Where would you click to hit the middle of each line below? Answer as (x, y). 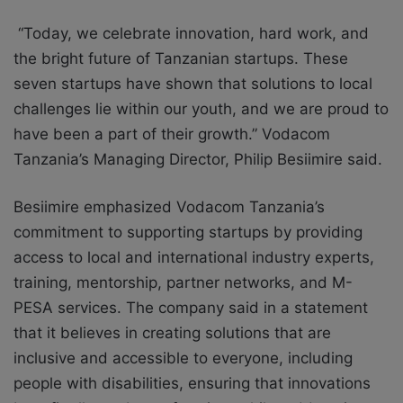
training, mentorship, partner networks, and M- (183, 282)
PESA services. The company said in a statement (191, 307)
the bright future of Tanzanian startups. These (181, 58)
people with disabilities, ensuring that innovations (192, 383)
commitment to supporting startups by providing (188, 232)
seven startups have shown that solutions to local (193, 83)
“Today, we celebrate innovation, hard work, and (191, 33)
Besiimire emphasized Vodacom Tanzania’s (169, 206)
